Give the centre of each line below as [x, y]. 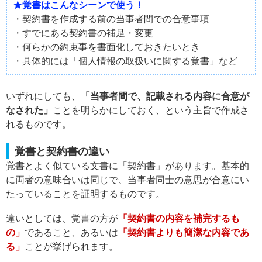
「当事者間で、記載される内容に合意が [165, 96]
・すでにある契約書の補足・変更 [83, 33]
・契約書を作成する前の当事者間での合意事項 [111, 19]
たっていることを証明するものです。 [85, 194]
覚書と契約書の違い [62, 151]
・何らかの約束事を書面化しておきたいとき [106, 47]
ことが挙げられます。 [71, 246]
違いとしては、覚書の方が [62, 218]
